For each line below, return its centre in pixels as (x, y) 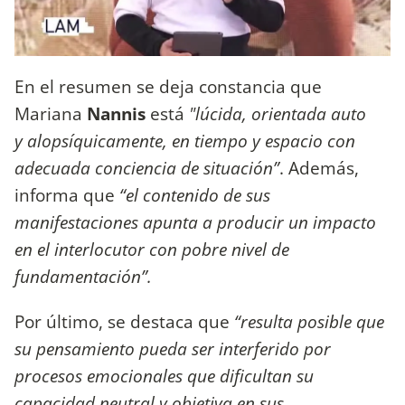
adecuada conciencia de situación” (147, 168)
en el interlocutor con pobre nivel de (152, 250)
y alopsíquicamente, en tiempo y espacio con (185, 141)
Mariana (51, 114)
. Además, (319, 168)
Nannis (116, 114)
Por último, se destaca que (124, 321)
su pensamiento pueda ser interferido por (173, 348)
